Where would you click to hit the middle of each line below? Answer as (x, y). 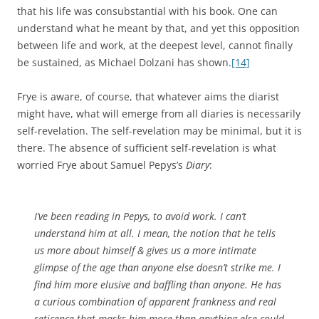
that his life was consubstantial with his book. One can (147, 11)
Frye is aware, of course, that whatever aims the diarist (148, 96)
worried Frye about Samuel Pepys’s (101, 165)
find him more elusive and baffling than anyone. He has (158, 284)
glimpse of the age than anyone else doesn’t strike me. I (157, 267)
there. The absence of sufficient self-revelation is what (147, 148)
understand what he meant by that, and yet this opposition (158, 28)
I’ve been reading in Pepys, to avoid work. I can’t (140, 216)
